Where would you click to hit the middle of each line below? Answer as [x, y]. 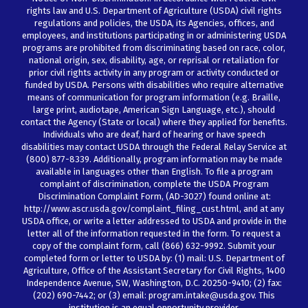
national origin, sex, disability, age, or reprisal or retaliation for [154, 60]
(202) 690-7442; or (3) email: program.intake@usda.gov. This [154, 295]
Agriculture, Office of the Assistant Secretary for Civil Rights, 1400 [154, 271]
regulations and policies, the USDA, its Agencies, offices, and [154, 23]
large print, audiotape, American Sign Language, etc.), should [154, 110]
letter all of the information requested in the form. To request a [154, 233]
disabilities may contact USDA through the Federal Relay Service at [154, 147]
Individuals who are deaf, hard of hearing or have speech [154, 134]
